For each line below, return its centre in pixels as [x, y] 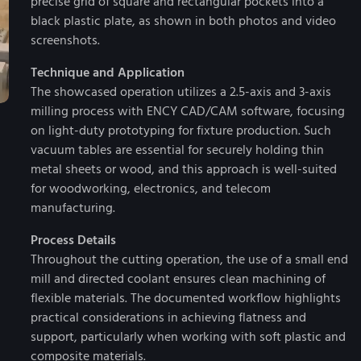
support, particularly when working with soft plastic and [188, 337]
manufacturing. [73, 208]
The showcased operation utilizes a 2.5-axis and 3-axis [181, 92]
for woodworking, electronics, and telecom [151, 189]
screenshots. [65, 40]
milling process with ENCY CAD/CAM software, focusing [188, 111]
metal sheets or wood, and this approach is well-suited [184, 169]
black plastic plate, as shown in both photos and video [183, 21]
